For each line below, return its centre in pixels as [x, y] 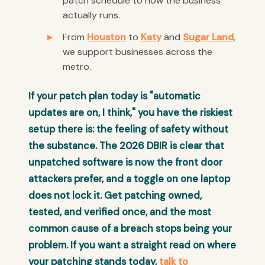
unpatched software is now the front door [125, 163]
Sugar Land [208, 37]
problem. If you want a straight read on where [132, 245]
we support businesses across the [138, 52]
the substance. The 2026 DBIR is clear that [126, 146]
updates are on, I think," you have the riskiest [130, 113]
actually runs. [91, 15]
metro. [77, 67]
